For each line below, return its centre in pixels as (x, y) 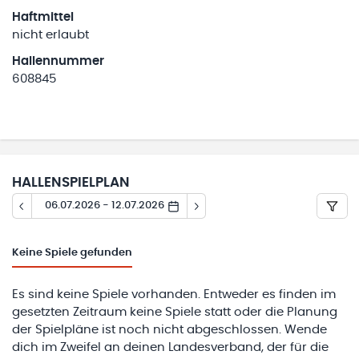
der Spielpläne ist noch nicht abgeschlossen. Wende (169, 329)
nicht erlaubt (50, 35)
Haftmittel (43, 17)
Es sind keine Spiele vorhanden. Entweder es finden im (174, 294)
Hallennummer (58, 62)
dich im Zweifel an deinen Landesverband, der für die (170, 347)
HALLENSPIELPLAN (71, 183)
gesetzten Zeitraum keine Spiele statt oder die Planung (175, 312)
